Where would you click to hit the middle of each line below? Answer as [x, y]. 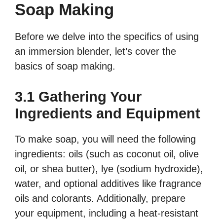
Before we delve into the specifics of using [107, 37]
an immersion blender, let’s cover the [95, 52]
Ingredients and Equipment [108, 114]
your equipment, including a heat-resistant [107, 213]
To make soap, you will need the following [105, 139]
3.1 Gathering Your [78, 97]
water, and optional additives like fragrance [108, 184]
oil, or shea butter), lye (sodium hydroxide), [109, 169]
